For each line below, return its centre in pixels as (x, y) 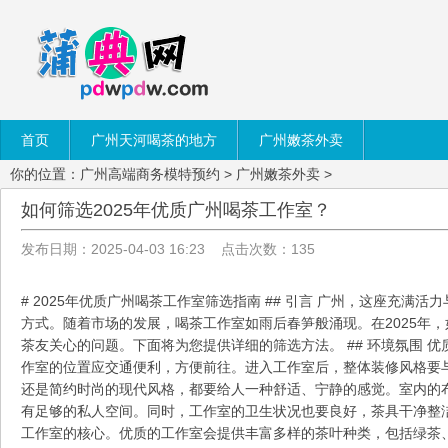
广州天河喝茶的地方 (154, 140)
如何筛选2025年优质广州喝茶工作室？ (176, 210)
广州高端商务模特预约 (150, 174)
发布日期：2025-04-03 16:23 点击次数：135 (168, 249)
